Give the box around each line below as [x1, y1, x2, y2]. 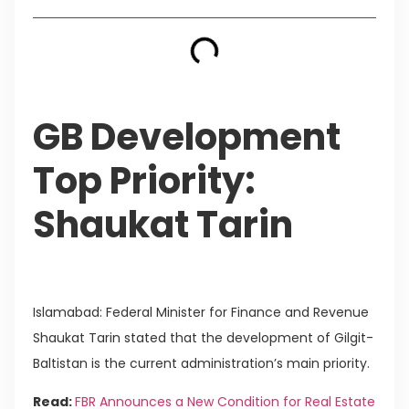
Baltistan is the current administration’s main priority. [33, 353, 370, 372]
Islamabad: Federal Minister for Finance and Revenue [33, 302, 369, 321]
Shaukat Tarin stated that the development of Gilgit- [33, 328, 373, 347]
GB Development [33, 110, 341, 163]
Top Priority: [33, 154, 256, 206]
